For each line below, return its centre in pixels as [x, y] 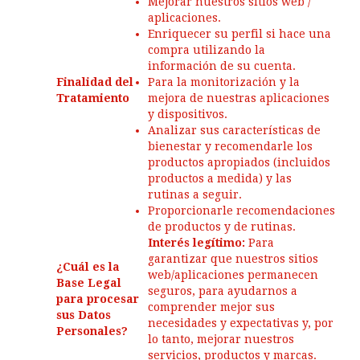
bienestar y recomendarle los [230, 146]
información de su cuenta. [222, 66]
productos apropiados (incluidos [239, 162]
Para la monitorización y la [224, 82]
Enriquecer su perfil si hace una [239, 34]
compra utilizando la [207, 50]
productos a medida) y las [220, 178]
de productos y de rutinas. [222, 227]
